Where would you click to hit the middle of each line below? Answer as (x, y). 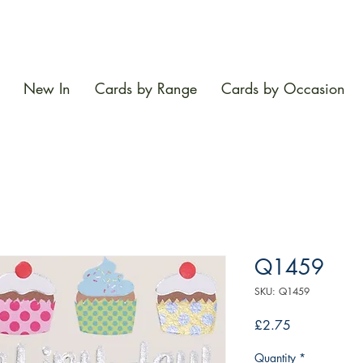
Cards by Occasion (283, 89)
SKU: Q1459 (282, 292)
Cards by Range (146, 89)
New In (47, 89)
